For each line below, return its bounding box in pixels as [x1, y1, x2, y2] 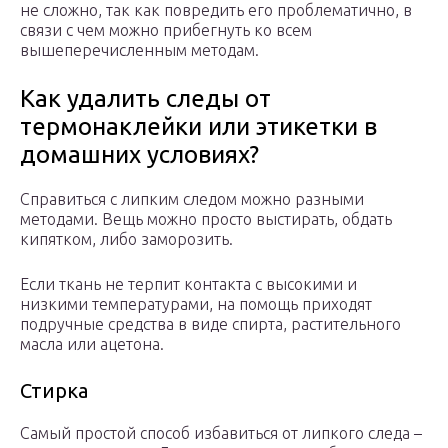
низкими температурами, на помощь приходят [20, 295, 372, 314]
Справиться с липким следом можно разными [20, 190, 364, 209]
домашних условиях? [20, 141, 259, 169]
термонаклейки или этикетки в [20, 113, 377, 141]
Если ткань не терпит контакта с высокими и [20, 275, 357, 294]
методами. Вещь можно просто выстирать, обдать [20, 210, 392, 229]
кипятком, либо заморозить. [20, 230, 233, 249]
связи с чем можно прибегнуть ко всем [20, 21, 312, 40]
